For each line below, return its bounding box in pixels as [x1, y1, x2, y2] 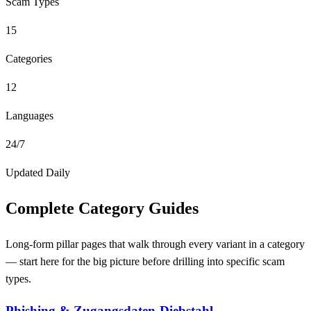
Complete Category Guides [6, 199, 199, 217]
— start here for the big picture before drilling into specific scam [6, 255, 285, 267]
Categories [6, 53, 52, 65]
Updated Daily [6, 167, 70, 178]
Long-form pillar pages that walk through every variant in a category [6, 237, 305, 250]
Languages [6, 110, 53, 121]
